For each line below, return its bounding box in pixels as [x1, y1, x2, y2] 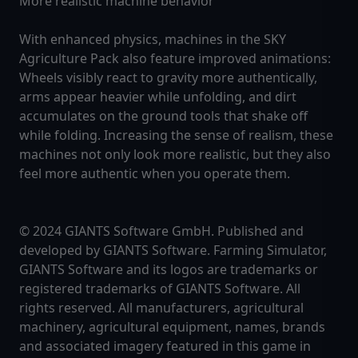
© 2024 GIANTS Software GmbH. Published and [19, 222, 304, 241]
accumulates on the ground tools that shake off [19, 107, 308, 125]
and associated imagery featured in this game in [19, 337, 311, 356]
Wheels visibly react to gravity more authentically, [19, 69, 317, 87]
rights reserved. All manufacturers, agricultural [19, 299, 304, 317]
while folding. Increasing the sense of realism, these [19, 126, 333, 145]
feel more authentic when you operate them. [19, 165, 290, 183]
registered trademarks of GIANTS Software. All [19, 280, 300, 298]
